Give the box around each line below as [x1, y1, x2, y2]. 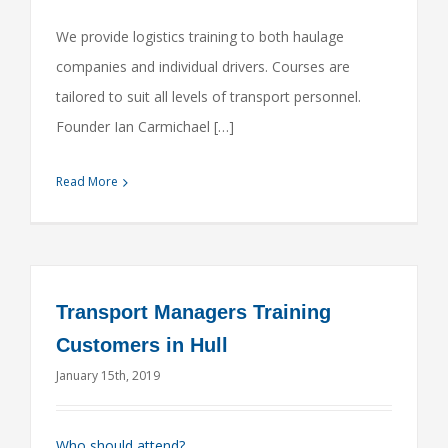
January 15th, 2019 [56, 367, 160, 384]
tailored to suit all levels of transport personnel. [56, 87, 361, 106]
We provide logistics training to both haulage [56, 27, 344, 46]
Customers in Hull [56, 334, 228, 356]
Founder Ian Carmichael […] [56, 117, 234, 136]
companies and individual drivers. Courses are [56, 57, 350, 76]
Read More [56, 173, 118, 190]
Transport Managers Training [56, 301, 331, 323]
